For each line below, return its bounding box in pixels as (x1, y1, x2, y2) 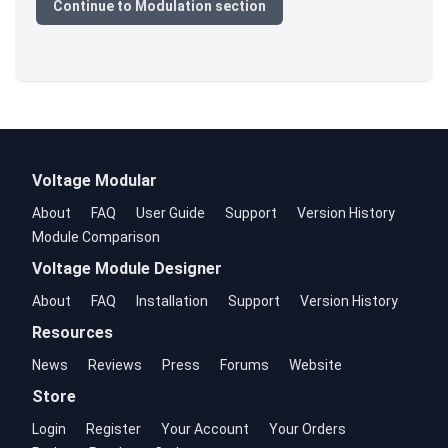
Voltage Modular (32, 170, 157, 190)
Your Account (161, 420, 249, 437)
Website (289, 356, 342, 373)
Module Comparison (32, 228, 160, 245)
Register (86, 420, 141, 437)
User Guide (136, 204, 205, 221)
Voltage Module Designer (32, 258, 222, 278)
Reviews (88, 356, 142, 373)
